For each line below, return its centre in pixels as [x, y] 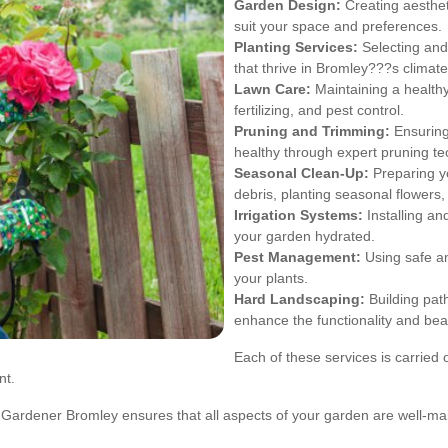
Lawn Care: [272, 88]
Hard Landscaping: [299, 298]
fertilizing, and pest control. [319, 109]
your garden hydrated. [304, 235]
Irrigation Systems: [298, 214]
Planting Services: [296, 46]
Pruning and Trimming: [312, 130]
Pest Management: [297, 256]
